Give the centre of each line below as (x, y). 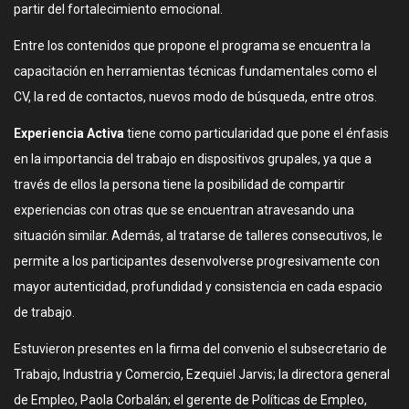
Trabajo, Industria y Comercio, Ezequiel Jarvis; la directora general (202, 374)
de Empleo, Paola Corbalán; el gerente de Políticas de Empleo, (190, 400)
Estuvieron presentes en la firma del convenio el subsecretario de (200, 349)
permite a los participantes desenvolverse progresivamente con (197, 261)
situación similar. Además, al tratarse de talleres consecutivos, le (198, 236)
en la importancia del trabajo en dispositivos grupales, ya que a (193, 159)
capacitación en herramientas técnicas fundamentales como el (195, 71)
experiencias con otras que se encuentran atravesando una (184, 210)
